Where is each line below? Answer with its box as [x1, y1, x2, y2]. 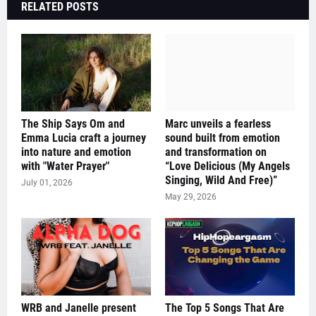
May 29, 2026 [165, 192, 217, 202]
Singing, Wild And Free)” [165, 174, 277, 188]
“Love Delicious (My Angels [165, 159, 290, 174]
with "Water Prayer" [21, 159, 109, 174]
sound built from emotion [165, 131, 280, 145]
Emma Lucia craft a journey [21, 131, 146, 145]
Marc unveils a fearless [165, 117, 271, 131]
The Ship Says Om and [21, 117, 125, 131]
